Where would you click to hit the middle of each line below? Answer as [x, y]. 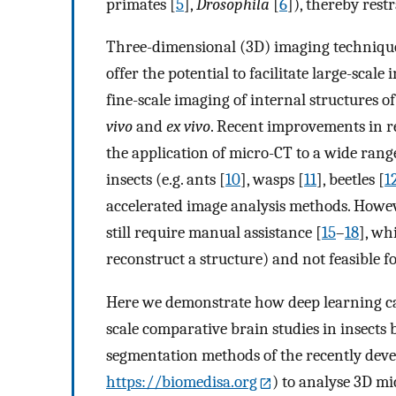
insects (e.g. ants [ [166, 180]
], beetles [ [350, 180]
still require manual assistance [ [214, 233]
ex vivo [188, 127]
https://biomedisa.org [182, 381]
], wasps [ [272, 180]
